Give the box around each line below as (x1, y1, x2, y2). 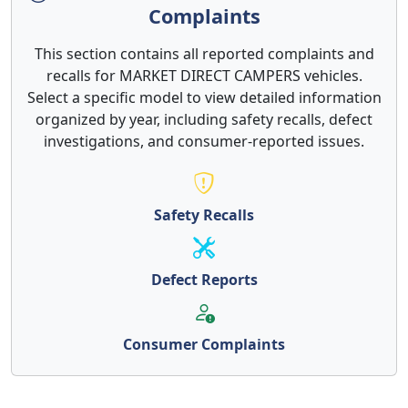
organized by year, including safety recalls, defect (36, 109, 372, 129)
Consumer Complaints (123, 334, 285, 354)
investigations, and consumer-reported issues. (44, 131, 364, 151)
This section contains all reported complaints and (34, 44, 374, 64)
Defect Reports (150, 270, 258, 290)
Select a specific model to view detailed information (26, 87, 382, 107)
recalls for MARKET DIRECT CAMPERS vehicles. (46, 66, 362, 86)
